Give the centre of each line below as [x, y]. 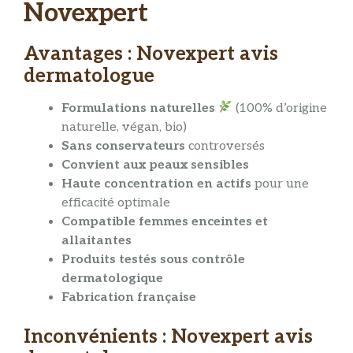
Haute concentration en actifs [156, 184]
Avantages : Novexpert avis [151, 54]
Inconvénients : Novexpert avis [168, 336]
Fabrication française [129, 297]
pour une [280, 184]
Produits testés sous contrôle [153, 259]
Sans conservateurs [123, 146]
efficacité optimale [116, 203]
